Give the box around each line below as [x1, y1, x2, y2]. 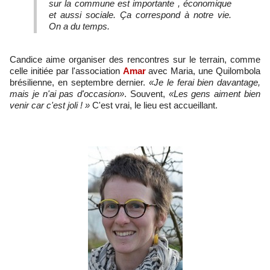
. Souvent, [124, 89, 165, 99]
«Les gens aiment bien [165, 89, 261, 99]
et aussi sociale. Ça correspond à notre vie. [49, 10, 231, 20]
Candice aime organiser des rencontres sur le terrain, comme [10, 54, 260, 65]
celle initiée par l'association [10, 66, 123, 77]
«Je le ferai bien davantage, [149, 77, 260, 88]
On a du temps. [49, 21, 110, 32]
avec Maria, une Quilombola [148, 66, 260, 77]
